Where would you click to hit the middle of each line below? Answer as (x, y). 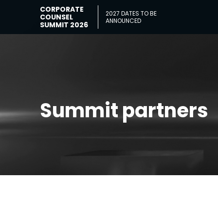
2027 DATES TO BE (131, 13)
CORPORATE (62, 9)
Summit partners (124, 110)
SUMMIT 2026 (64, 25)
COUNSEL (57, 17)
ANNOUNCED (124, 21)
